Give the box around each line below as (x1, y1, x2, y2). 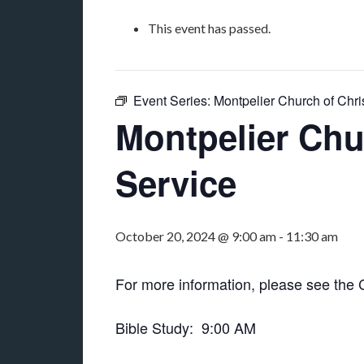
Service (115, 158, 236, 207)
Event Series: (133, 91, 214, 110)
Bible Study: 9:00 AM (115, 317, 256, 338)
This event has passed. (148, 20, 271, 36)
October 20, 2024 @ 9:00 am (115, 228, 276, 244)
